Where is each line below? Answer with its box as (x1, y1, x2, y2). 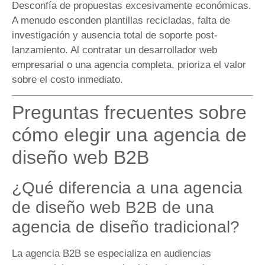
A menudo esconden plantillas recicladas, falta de (12, 14, 230, 26)
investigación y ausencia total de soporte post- (12, 29, 218, 41)
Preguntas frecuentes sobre (12, 101, 247, 123)
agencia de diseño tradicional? (12, 217, 240, 236)
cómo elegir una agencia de (12, 124, 247, 146)
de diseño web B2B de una (12, 198, 214, 216)
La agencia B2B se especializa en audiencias (12, 247, 211, 259)
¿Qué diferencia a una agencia (12, 178, 243, 197)
